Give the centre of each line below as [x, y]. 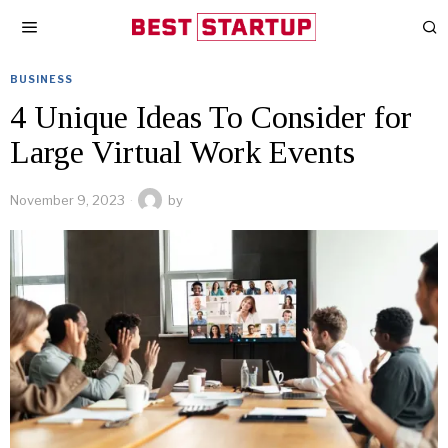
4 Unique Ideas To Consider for [211, 117]
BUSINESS [41, 79]
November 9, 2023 [67, 200]
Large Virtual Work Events [182, 152]
